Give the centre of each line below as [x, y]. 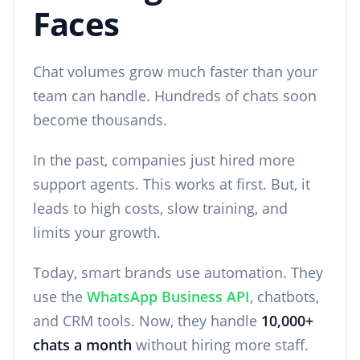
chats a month [82, 345]
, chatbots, [284, 297]
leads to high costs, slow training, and [160, 208]
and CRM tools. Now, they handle [147, 321]
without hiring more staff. [220, 345]
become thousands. [100, 120]
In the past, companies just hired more [164, 160]
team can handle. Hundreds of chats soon [175, 96]
